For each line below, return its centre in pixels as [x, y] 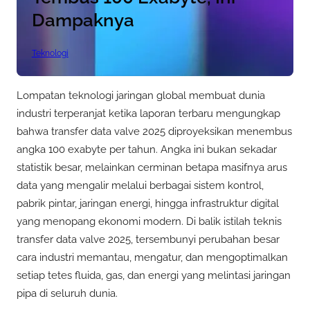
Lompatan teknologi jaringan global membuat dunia [141, 95]
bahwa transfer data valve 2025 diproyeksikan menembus [154, 131]
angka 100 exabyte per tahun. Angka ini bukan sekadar [147, 149]
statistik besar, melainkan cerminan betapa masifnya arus [152, 167]
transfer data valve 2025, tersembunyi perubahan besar [148, 239]
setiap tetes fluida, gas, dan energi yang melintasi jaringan [154, 275]
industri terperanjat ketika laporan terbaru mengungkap [148, 113]
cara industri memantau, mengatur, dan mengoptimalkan [152, 257]
